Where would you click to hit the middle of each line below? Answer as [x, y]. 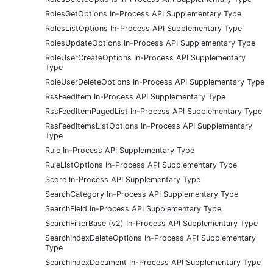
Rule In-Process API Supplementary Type [120, 150]
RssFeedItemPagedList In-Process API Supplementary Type [154, 111]
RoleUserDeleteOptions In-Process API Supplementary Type [155, 82]
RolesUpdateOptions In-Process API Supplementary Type [150, 43]
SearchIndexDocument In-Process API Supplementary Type [153, 262]
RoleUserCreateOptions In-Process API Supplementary [145, 57]
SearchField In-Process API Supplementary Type [133, 208]
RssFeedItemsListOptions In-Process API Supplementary [149, 126]
